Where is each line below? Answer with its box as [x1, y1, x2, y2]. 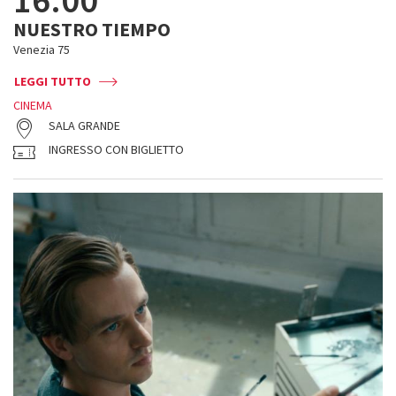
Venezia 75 [13, 42, 70, 57]
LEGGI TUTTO [14, 73, 91, 89]
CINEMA [13, 97, 52, 113]
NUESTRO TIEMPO [13, 17, 171, 42]
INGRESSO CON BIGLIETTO [49, 141, 184, 157]
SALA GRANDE [49, 118, 120, 133]
